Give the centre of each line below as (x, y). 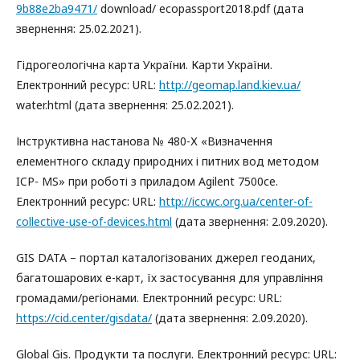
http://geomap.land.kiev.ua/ (230, 85)
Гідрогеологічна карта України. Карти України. (144, 65)
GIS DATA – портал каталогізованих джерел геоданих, (166, 258)
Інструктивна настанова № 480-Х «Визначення (144, 141)
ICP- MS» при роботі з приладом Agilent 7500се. (147, 181)
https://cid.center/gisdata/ (84, 318)
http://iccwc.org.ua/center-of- (236, 201)
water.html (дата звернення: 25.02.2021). (125, 105)
